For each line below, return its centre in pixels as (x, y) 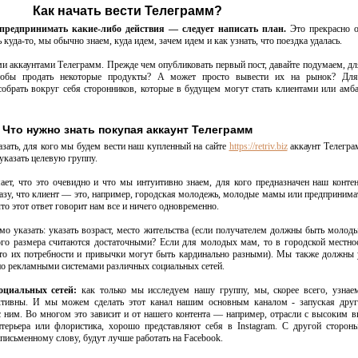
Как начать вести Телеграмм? (127, 11)
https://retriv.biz (258, 146)
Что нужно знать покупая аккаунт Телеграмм (127, 129)
